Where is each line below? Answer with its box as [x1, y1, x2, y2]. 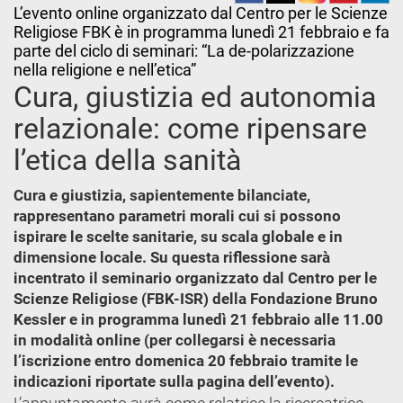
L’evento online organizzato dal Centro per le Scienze [13, 4, 388, 22]
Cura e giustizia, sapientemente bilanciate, [13, 186, 310, 204]
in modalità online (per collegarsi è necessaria [13, 331, 336, 349]
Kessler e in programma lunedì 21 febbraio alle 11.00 [13, 310, 383, 328]
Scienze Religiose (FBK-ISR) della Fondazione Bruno [13, 290, 378, 308]
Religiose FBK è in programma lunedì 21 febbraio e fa [13, 22, 390, 41]
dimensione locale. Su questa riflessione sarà [13, 248, 330, 266]
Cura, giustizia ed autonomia [13, 80, 376, 114]
